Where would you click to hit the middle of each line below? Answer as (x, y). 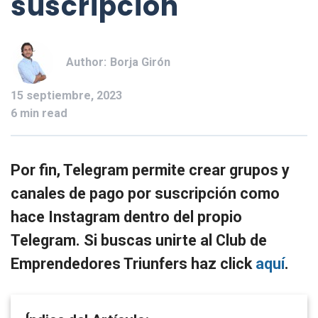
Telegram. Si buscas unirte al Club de (139, 240)
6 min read (39, 114)
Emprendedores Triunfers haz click (133, 263)
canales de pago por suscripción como (145, 193)
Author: (86, 62)
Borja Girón (140, 62)
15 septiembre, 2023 (66, 96)
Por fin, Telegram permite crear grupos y (150, 170)
